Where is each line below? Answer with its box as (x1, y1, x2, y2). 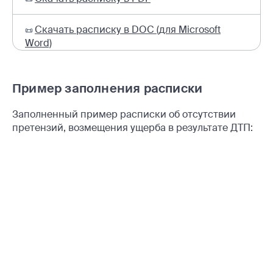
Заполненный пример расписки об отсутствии (12, 107, 236, 121)
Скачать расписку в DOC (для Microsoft (35, 23, 221, 36)
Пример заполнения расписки (12, 80, 203, 96)
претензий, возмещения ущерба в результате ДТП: (12, 121, 253, 134)
